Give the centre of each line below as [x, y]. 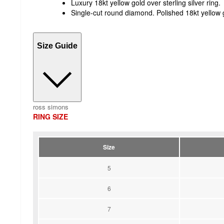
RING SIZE [50, 116]
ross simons [51, 106]
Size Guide [57, 46]
